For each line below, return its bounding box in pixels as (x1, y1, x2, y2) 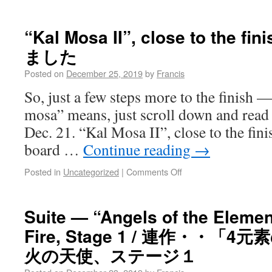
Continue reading (83, 139, 194, 160)
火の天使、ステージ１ (24, 243, 197, 268)
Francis (157, 67, 185, 80)
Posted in (24, 165, 61, 178)
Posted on (24, 67, 64, 80)
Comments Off (126, 165, 182, 178)
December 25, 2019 (66, 67, 143, 80)
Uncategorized (63, 165, 119, 178)
